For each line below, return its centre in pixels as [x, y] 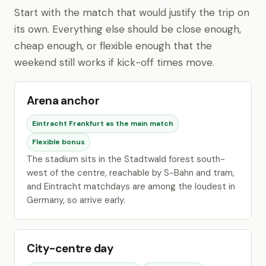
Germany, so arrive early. [76, 200]
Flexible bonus [58, 142]
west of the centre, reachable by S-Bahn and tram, [131, 173]
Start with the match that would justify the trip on [132, 12]
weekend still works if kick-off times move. [114, 62]
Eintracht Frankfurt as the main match [103, 123]
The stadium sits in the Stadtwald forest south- [126, 159]
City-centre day [70, 248]
